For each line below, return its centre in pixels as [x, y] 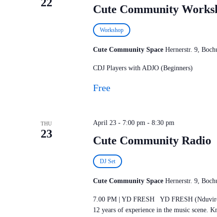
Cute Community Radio [152, 140]
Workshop [111, 30]
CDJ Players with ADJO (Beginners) [143, 68]
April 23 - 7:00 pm [119, 123]
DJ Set [107, 161]
